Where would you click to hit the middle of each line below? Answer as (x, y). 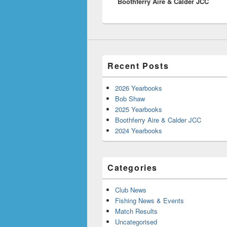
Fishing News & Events (149, 201)
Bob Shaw (130, 99)
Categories (133, 168)
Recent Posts (138, 66)
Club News (131, 190)
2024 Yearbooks (139, 131)
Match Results (136, 211)
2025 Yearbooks (139, 109)
